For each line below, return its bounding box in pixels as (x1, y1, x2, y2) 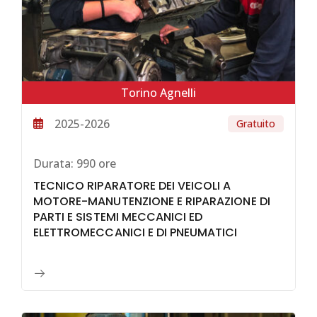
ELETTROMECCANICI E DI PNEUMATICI (33, 224, 238, 241)
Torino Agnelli (121, 84, 196, 100)
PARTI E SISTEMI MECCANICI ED (33, 209, 203, 226)
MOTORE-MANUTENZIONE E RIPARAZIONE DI (33, 193, 270, 210)
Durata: (33, 155, 74, 171)
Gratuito (236, 116, 275, 130)
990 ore (74, 155, 116, 171)
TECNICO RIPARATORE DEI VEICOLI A (33, 178, 231, 195)
